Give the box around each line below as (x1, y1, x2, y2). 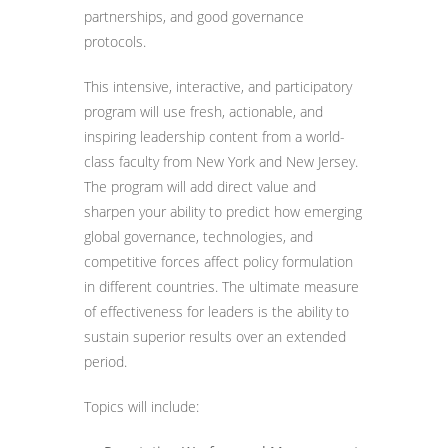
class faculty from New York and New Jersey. (84, 152, 358, 171)
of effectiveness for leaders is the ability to (84, 302, 349, 321)
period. (84, 352, 127, 371)
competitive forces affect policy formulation (84, 252, 353, 271)
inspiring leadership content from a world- (84, 127, 345, 146)
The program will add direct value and (84, 177, 316, 196)
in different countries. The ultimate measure (84, 277, 359, 296)
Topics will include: (84, 397, 199, 416)
